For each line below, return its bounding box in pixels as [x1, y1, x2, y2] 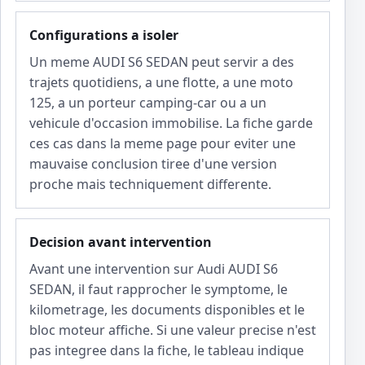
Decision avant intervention [29, 233, 212, 252]
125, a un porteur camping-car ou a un [29, 94, 266, 112]
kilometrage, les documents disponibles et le [29, 301, 305, 319]
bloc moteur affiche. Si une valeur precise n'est [29, 321, 316, 340]
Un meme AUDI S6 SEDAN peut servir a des [29, 53, 294, 72]
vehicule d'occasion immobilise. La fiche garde [29, 114, 313, 133]
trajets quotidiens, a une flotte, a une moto [29, 73, 293, 92]
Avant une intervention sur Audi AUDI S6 [29, 260, 278, 279]
